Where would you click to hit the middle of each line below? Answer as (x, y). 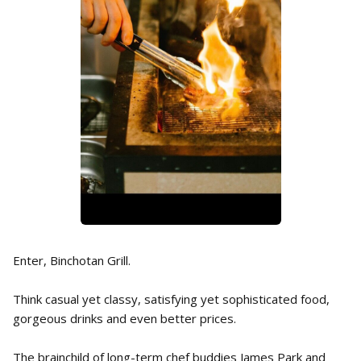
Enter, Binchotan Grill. (72, 260)
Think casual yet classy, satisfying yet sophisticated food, (171, 299)
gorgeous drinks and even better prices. (124, 318)
